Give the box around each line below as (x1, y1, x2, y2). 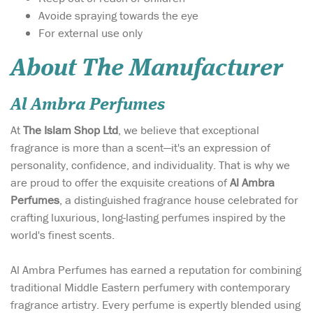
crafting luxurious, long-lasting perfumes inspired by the (10, 209, 286, 225)
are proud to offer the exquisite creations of (10, 174, 230, 190)
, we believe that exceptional (118, 122, 259, 138)
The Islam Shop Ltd (23, 122, 118, 138)
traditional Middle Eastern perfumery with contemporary (10, 279, 290, 295)
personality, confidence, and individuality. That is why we (10, 156, 290, 173)
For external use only (38, 24, 143, 41)
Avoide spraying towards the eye (38, 7, 198, 23)
